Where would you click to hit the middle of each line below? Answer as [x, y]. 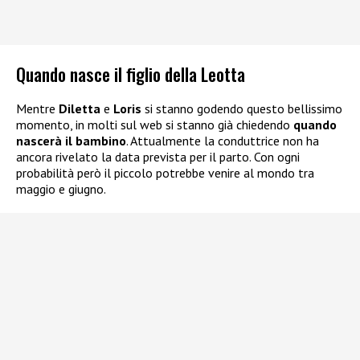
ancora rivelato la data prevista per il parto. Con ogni [158, 156]
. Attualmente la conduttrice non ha [223, 140]
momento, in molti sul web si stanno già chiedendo [155, 124]
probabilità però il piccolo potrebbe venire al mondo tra [165, 172]
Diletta [80, 108]
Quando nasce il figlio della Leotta [131, 73]
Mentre [37, 108]
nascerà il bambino [71, 140]
